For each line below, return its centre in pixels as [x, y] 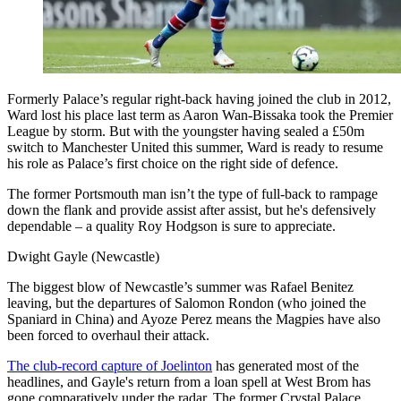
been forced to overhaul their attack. [108, 335]
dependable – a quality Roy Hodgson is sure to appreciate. [171, 226]
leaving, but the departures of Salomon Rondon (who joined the [187, 303]
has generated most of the [286, 365]
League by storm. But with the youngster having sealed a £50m [186, 131]
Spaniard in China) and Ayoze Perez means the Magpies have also [194, 319]
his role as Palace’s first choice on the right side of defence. [173, 163]
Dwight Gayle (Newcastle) [83, 256]
